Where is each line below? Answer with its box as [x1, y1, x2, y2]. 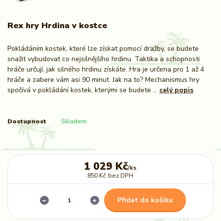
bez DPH [108, 171, 134, 180]
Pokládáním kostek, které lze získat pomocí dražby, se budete [7, 43, 199, 53]
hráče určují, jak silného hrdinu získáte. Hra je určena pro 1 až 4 [7, 64, 204, 74]
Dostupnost [7, 117, 46, 125]
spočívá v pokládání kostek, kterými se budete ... [7, 85, 159, 95]
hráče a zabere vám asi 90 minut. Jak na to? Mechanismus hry [7, 74, 199, 84]
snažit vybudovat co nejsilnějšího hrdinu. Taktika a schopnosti [7, 54, 200, 64]
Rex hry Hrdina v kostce [7, 19, 107, 31]
